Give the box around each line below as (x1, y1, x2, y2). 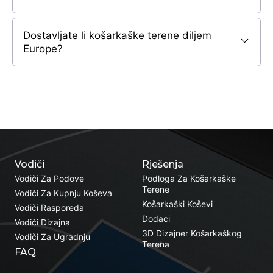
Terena (141, 238, 169, 249)
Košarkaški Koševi (141, 198, 213, 209)
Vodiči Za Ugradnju (15, 231, 90, 242)
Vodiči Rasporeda (15, 202, 84, 213)
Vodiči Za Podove (15, 172, 84, 183)
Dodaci (141, 213, 170, 224)
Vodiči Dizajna (15, 216, 70, 227)
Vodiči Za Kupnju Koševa (15, 187, 112, 198)
